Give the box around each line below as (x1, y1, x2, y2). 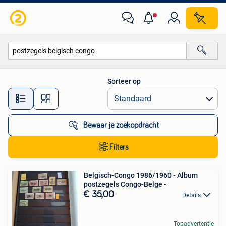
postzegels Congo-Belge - (84, 180, 166, 188)
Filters (109, 143, 129, 151)
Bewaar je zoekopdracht (83, 121, 159, 129)
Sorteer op (107, 77, 141, 85)
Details (182, 192, 201, 199)
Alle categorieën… (19, 68, 73, 77)
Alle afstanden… (81, 90, 131, 98)
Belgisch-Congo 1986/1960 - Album (84, 171, 198, 179)
